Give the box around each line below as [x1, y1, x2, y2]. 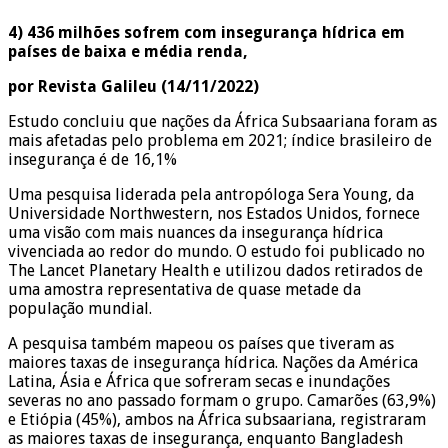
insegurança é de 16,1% [8, 149, 177, 169]
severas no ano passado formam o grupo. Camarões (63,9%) [8, 390, 436, 410]
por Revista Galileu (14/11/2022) [8, 76, 259, 96]
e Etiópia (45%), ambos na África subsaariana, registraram [8, 409, 426, 429]
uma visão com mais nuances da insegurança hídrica [8, 222, 383, 242]
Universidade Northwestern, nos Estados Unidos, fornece [8, 203, 420, 223]
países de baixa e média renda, [8, 41, 248, 61]
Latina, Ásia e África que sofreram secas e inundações [8, 371, 390, 391]
